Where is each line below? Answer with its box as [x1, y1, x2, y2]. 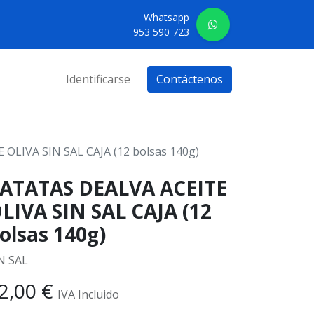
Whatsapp [144, 11, 190, 25]
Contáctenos [156, 71, 223, 88]
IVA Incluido [57, 287, 119, 303]
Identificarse [66, 71, 130, 88]
